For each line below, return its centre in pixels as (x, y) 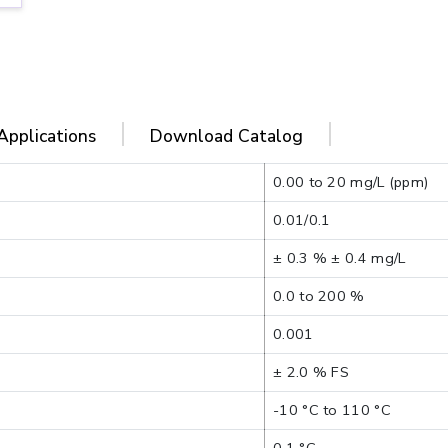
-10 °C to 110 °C (332, 410)
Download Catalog (226, 136)
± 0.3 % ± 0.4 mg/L (339, 258)
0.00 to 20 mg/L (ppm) (351, 182)
